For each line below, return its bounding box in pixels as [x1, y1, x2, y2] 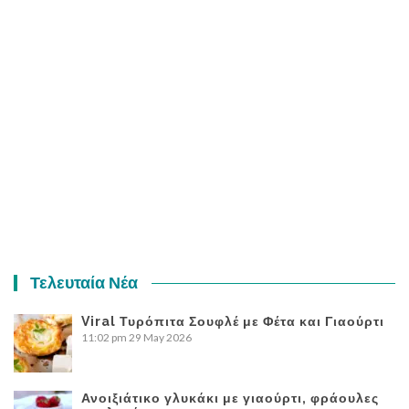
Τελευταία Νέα [30, 272, 139, 292]
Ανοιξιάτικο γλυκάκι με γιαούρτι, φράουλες [81, 390, 379, 405]
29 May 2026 [129, 330, 192, 344]
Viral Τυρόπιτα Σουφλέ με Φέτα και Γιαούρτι [81, 313, 384, 329]
